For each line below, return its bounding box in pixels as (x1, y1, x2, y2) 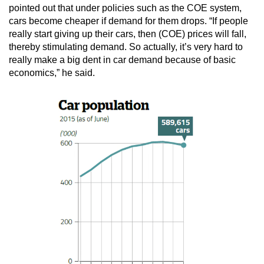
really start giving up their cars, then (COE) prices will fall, (9, 29, 246, 39)
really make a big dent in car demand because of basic (9, 55, 236, 65)
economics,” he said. (9, 68, 95, 78)
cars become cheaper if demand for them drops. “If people (9, 16, 248, 27)
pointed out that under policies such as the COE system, (9, 3, 242, 14)
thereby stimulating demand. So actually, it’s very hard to (9, 42, 243, 52)
